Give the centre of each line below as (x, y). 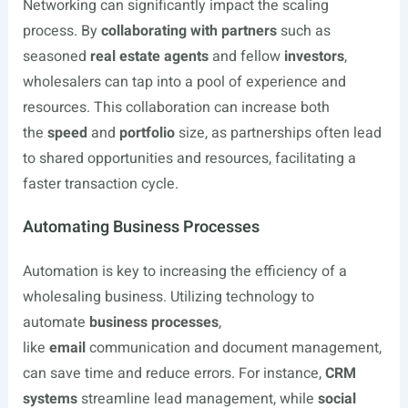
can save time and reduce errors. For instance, (173, 373)
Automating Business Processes (141, 227)
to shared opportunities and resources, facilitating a (189, 158)
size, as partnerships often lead (278, 133)
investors (314, 56)
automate (56, 322)
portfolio (147, 133)
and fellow (246, 56)
